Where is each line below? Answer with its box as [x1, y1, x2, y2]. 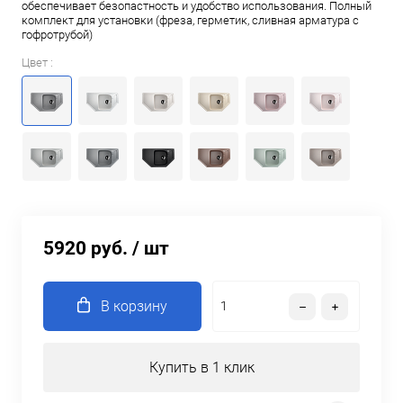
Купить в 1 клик [148, 359, 255, 376]
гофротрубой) [22, 27, 93, 41]
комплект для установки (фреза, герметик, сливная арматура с [22, 13, 359, 27]
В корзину [101, 298, 167, 315]
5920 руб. [43, 237, 128, 259]
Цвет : [22, 55, 53, 69]
